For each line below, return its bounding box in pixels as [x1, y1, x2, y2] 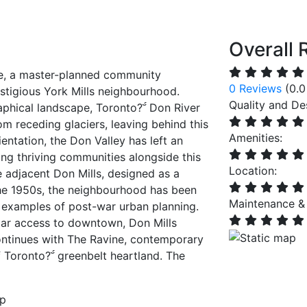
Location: [229, 164, 277, 177]
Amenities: [229, 131, 282, 145]
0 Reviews [229, 82, 282, 95]
